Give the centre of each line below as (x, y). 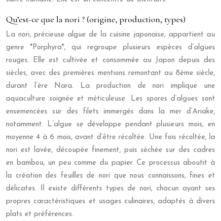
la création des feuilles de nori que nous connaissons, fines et (110, 176)
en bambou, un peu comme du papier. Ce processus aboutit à (110, 163)
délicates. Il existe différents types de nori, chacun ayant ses (110, 189)
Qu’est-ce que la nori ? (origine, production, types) (96, 19)
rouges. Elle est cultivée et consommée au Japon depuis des (110, 60)
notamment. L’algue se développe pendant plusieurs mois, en (110, 125)
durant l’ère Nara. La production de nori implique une (110, 86)
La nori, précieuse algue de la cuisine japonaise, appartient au (110, 35)
